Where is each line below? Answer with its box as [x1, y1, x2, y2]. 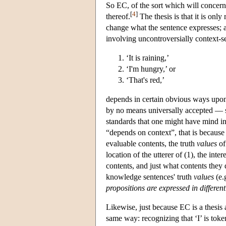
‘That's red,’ [126, 75, 164, 84]
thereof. [106, 12, 130, 21]
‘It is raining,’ [126, 53, 169, 62]
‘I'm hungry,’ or [126, 64, 176, 73]
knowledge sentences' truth [106, 172, 194, 181]
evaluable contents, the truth [106, 139, 197, 148]
